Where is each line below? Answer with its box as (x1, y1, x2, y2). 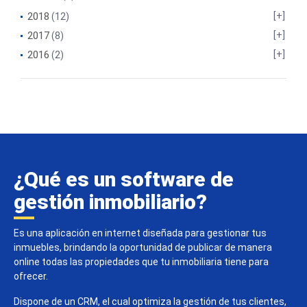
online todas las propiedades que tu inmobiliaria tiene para (14, 256, 269, 267)
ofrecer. (14, 270, 48, 282)
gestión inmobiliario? (14, 189, 207, 214)
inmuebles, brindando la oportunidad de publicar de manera (14, 241, 272, 253)
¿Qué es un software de (14, 167, 234, 191)
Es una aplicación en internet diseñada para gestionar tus (14, 227, 267, 238)
